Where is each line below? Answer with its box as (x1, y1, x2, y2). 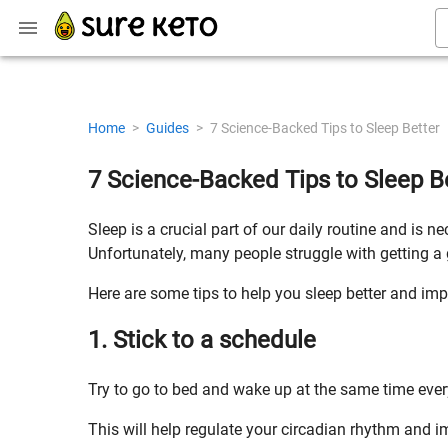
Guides (146, 120, 192, 136)
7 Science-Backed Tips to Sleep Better (210, 120, 440, 136)
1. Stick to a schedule (88, 326, 316, 354)
